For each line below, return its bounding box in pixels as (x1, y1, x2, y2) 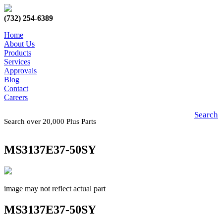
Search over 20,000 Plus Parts (4, 117, 100, 125)
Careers (4, 93, 28, 102)
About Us (4, 40, 35, 48)
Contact (4, 84, 28, 93)
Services (4, 57, 30, 66)
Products (4, 49, 31, 57)
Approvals (4, 66, 37, 75)
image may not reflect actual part (4, 184, 106, 193)
